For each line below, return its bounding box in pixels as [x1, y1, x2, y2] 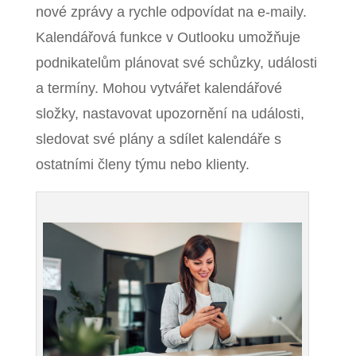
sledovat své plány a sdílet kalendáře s [35, 130, 281, 147]
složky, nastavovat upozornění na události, [35, 105, 304, 122]
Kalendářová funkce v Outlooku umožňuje [35, 29, 300, 45]
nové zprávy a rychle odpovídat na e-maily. [35, 3, 307, 20]
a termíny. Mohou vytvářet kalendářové [35, 79, 282, 96]
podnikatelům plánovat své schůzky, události [35, 54, 317, 71]
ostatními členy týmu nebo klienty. [35, 156, 250, 172]
